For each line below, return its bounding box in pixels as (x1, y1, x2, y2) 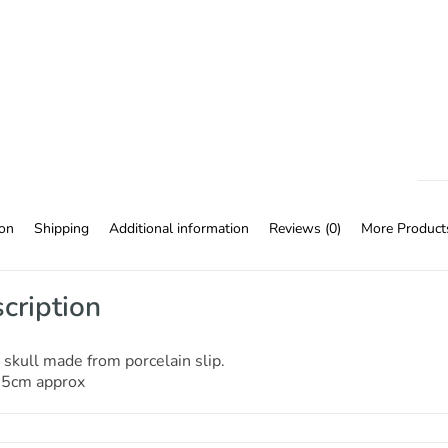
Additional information (109, 219, 249, 238)
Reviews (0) (269, 219, 341, 238)
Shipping (34, 219, 89, 238)
